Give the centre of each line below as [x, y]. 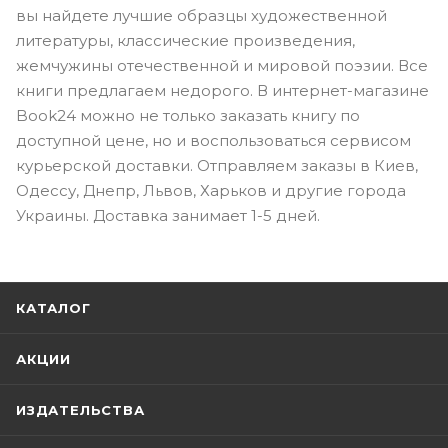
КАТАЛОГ [53, 308]
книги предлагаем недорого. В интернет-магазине [222, 90]
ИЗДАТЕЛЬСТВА [80, 410]
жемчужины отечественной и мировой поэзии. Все [222, 65]
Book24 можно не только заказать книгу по [188, 115]
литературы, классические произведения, [185, 40]
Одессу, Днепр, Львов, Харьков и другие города [211, 190]
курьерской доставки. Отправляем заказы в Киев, [217, 165]
